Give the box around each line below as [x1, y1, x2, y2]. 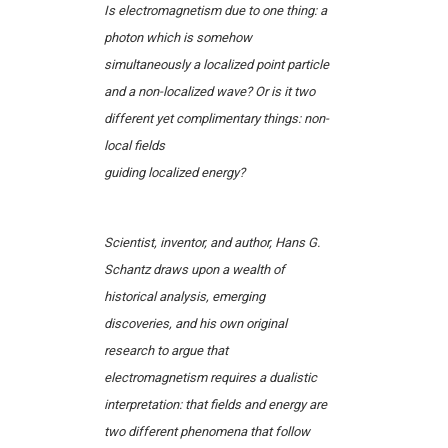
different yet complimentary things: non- [103, 111, 329, 127]
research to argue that [103, 343, 228, 359]
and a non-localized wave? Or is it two [103, 84, 315, 100]
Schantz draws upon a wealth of [103, 262, 285, 278]
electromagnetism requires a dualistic [103, 370, 317, 386]
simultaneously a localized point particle [103, 57, 329, 73]
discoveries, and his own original [103, 316, 287, 332]
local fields [103, 138, 165, 154]
